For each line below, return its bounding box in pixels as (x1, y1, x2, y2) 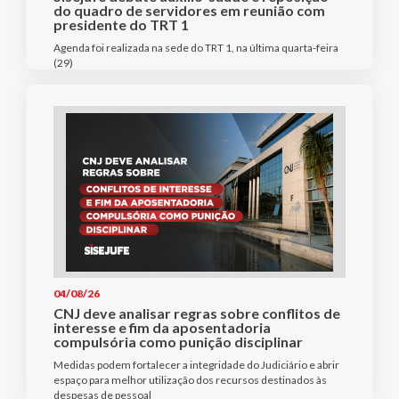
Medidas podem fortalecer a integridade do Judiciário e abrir (53, 357, 339, 371)
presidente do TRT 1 (53, 16, 189, 34)
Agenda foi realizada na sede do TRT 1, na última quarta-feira (53, 41, 338, 55)
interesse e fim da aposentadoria (53, 318, 271, 336)
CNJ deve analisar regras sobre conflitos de (53, 304, 340, 322)
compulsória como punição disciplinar (53, 332, 303, 350)
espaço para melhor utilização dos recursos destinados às (53, 372, 327, 387)
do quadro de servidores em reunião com (53, 2, 325, 20)
